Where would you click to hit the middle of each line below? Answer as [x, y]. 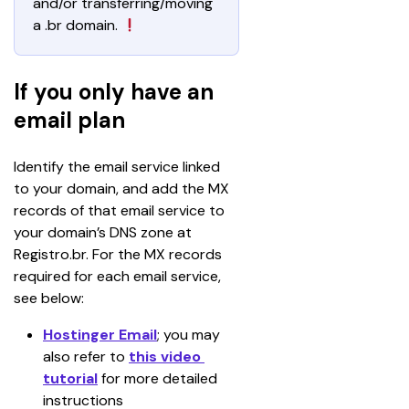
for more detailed [161, 378]
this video [167, 357]
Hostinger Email [100, 335]
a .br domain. [77, 25]
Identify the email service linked [119, 167]
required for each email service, [119, 276]
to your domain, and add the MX [123, 189]
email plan [69, 120]
